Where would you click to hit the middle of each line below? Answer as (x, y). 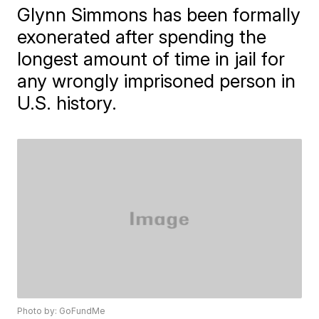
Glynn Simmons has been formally (159, 15)
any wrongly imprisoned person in (157, 81)
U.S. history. (67, 103)
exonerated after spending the (142, 37)
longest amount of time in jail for (151, 59)
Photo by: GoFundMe (62, 311)
